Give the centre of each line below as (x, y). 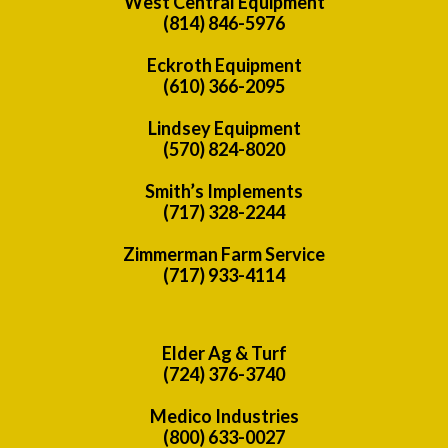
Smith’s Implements (224, 190)
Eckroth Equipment (224, 64)
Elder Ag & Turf (224, 352)
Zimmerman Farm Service (224, 253)
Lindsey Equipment (224, 127)
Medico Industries (224, 415)
